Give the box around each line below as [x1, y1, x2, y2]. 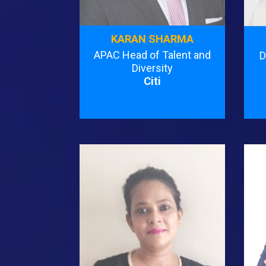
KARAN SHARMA [111, 33, 194, 46]
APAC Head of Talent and [94, 49, 211, 62]
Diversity [132, 62, 173, 75]
